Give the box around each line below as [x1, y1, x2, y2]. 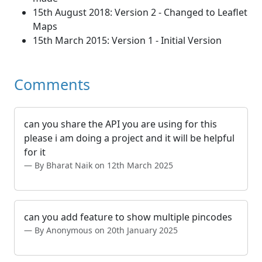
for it [24, 145, 46, 158]
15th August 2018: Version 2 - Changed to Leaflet [33, 5, 247, 19]
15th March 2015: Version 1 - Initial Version [33, 33, 222, 47]
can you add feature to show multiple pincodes [24, 210, 232, 223]
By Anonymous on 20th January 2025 [35, 224, 178, 236]
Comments [14, 74, 90, 94]
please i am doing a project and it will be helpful [24, 131, 235, 144]
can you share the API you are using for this [24, 117, 217, 130]
